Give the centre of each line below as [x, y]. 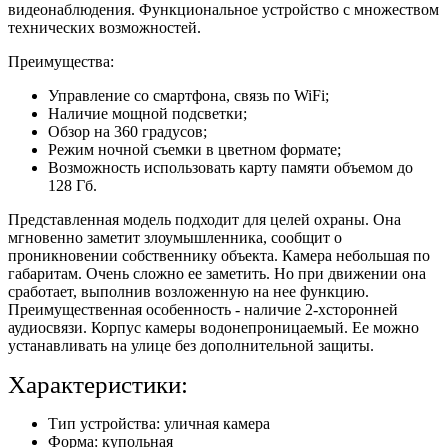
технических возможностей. [104, 27]
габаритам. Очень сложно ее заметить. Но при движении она [217, 273]
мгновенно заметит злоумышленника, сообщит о [175, 237]
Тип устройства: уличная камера [159, 423]
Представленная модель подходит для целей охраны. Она [204, 219]
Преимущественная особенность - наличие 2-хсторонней [203, 309]
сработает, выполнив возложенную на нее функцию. [188, 291]
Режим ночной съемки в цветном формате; [194, 149]
